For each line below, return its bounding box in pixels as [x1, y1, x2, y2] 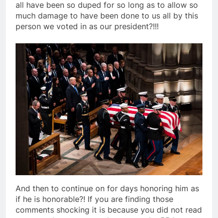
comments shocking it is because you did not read [16, 204, 202, 215]
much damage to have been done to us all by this [16, 11, 198, 21]
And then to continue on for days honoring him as [16, 183, 199, 193]
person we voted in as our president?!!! [16, 21, 159, 32]
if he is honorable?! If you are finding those [16, 194, 173, 204]
